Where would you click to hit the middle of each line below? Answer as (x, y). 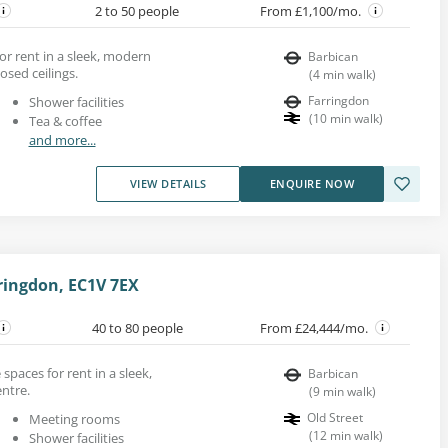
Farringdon (338, 100)
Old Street (335, 417)
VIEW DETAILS (168, 183)
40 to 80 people (137, 327)
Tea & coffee (65, 120)
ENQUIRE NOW (312, 183)
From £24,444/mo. (315, 327)
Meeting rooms (74, 418)
